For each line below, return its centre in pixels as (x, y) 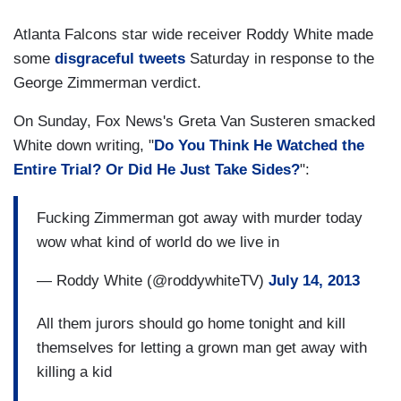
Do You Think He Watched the (259, 146)
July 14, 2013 (314, 280)
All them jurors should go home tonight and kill (191, 323)
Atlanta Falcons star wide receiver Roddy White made (193, 35)
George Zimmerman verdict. (107, 83)
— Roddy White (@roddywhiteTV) (153, 280)
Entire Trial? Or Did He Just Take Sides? (157, 170)
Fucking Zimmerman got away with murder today (200, 218)
